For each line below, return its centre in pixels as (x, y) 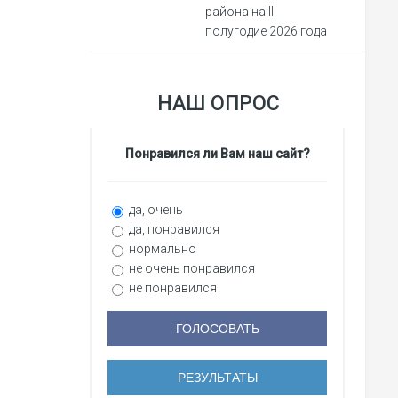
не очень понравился (191, 268)
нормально (161, 249)
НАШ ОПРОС (219, 103)
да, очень (155, 210)
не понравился (171, 288)
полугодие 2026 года (266, 31)
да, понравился (173, 229)
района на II (239, 12)
